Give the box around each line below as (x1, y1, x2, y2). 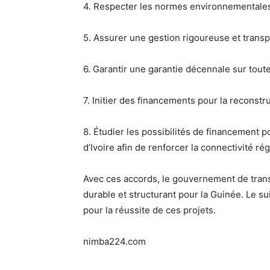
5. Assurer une (83, 32, 148, 43)
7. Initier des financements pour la (83, 95, 230, 106)
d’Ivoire (83, 142, 115, 153)
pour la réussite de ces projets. (83, 204, 216, 216)
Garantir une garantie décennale (93, 63, 230, 75)
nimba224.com (83, 236, 146, 247)
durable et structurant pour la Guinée (83, 189, 241, 200)
